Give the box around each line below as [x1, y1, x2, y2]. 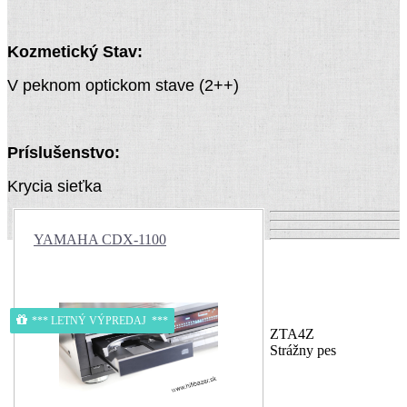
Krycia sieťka [7, 177, 102, 196]
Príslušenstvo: [7, 144, 120, 163]
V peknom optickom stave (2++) [7, 76, 239, 95]
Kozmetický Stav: [7, 43, 143, 62]
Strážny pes [270, 342, 336, 359]
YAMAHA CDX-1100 [34, 232, 166, 248]
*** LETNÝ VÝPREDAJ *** [32, 314, 169, 328]
